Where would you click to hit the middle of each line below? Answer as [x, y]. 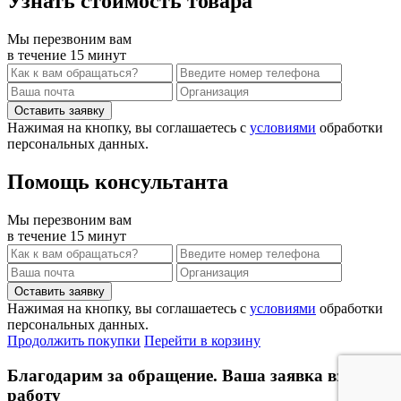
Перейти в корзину [202, 341]
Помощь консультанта [118, 182]
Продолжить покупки [74, 341]
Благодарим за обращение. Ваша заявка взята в [195, 375]
